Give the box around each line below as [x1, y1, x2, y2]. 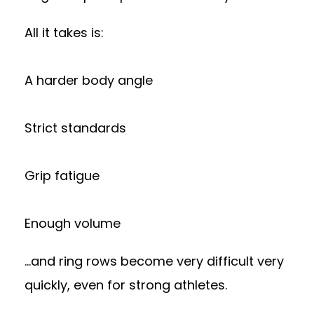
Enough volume [25, 214, 121, 232]
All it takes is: [25, 24, 104, 41]
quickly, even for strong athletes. [25, 276, 227, 294]
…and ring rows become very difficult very [25, 252, 284, 270]
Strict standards [25, 119, 126, 137]
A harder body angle [25, 71, 153, 89]
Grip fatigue [25, 167, 100, 184]
